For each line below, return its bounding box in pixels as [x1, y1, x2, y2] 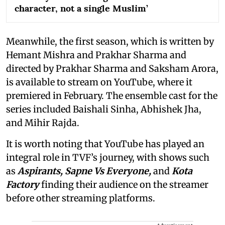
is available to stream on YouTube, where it [6, 76, 192, 88]
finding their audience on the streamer [39, 178, 208, 190]
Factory [6, 178, 39, 190]
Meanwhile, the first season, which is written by [6, 35, 214, 47]
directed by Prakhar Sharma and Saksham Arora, [6, 62, 218, 74]
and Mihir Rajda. [6, 117, 79, 129]
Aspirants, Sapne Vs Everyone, [18, 165, 153, 177]
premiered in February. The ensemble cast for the [6, 89, 217, 101]
